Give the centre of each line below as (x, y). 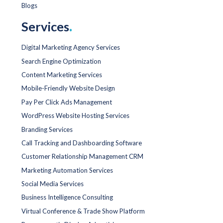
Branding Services (47, 129)
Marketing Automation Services (67, 170)
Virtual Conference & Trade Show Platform (83, 211)
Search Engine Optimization (61, 61)
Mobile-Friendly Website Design (68, 88)
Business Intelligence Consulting (67, 197)
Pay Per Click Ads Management (67, 102)
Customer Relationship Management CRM (82, 157)
